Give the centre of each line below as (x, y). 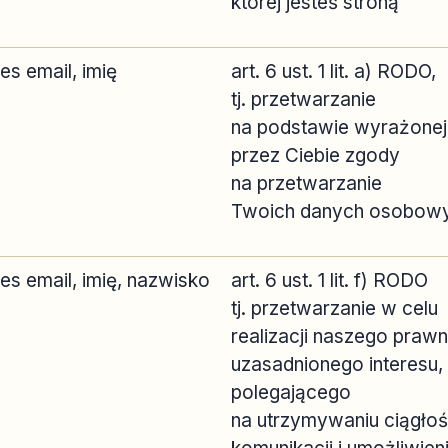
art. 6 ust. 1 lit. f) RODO (329, 280)
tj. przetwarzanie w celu (334, 308)
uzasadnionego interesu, (337, 364)
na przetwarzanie (306, 183)
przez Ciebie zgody (315, 155)
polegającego (291, 392)
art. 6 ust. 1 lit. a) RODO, (333, 71)
